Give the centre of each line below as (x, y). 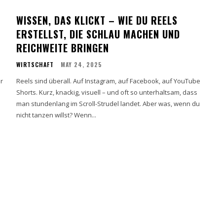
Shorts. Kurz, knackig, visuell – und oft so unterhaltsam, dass (107, 92)
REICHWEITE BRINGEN (63, 48)
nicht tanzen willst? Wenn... (56, 115)
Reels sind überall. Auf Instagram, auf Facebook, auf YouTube (109, 81)
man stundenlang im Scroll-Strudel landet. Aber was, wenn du (108, 103)
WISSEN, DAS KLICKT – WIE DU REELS (97, 20)
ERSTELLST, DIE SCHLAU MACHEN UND (98, 34)
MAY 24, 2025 (82, 64)
